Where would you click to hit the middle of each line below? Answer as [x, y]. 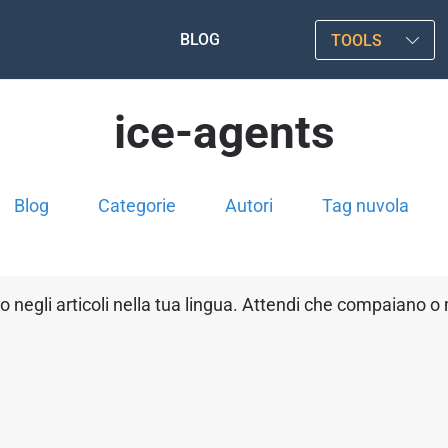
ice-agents [224, 132]
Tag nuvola [365, 205]
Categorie [137, 205]
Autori [249, 205]
